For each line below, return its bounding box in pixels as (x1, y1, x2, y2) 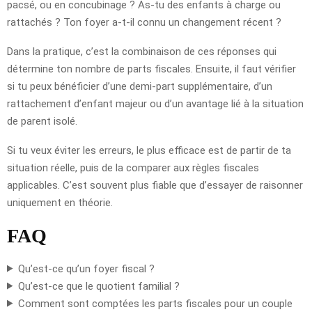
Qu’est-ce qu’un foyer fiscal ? (17, 262, 155, 275)
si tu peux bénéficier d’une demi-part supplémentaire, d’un (7, 79, 272, 93)
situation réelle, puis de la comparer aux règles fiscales (7, 161, 259, 174)
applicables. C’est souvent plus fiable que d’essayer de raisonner (7, 178, 303, 192)
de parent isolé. (7, 114, 77, 127)
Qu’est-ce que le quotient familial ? (17, 279, 180, 292)
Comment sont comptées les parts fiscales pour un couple (17, 297, 292, 310)
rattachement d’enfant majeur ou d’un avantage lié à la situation (7, 97, 304, 110)
